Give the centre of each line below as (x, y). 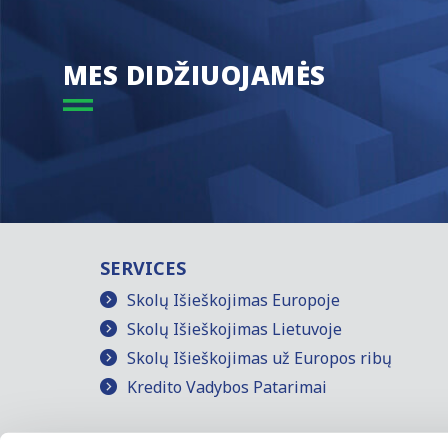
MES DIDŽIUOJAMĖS (194, 74)
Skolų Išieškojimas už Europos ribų (260, 357)
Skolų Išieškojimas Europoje (234, 299)
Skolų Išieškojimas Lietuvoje (235, 328)
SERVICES (143, 267)
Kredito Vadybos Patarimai (227, 386)
